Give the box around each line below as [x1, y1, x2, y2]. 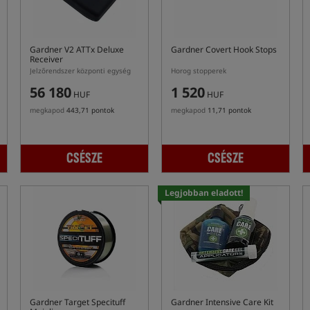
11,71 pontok [208, 105, 251, 115]
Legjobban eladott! [165, 187, 243, 199]
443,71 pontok [66, 105, 114, 115]
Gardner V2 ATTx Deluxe [30, 44, 124, 55]
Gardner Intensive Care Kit [171, 296, 273, 308]
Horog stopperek [171, 66, 226, 75]
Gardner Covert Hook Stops [171, 44, 277, 55]
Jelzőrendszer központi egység [30, 66, 131, 75]
